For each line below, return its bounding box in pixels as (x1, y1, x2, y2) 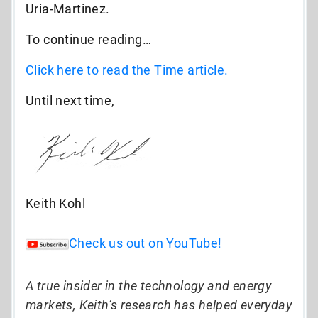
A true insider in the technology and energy (26, 278, 272, 294)
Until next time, (26, 92, 115, 108)
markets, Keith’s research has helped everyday (26, 297, 292, 313)
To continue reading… (26, 31, 151, 47)
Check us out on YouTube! (69, 236, 222, 251)
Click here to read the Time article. (26, 62, 229, 77)
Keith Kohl (26, 195, 85, 211)
